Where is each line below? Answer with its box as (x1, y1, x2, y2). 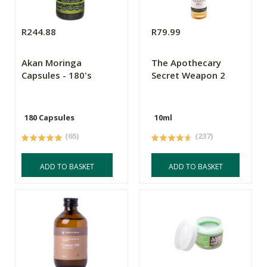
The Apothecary (151, 57, 222, 69)
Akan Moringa (21, 57, 82, 69)
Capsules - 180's (21, 69, 92, 82)
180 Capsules (24, 112, 74, 123)
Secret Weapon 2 (151, 69, 226, 82)
